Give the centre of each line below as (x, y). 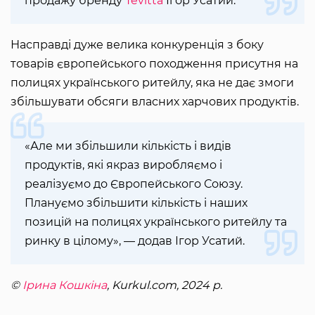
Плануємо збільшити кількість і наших (136, 203)
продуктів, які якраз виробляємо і (123, 165)
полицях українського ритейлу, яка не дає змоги (152, 83)
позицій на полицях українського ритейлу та (156, 222)
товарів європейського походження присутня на (154, 64)
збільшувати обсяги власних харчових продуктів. (156, 102)
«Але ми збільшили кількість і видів (128, 146)
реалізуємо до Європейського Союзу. (134, 184)
